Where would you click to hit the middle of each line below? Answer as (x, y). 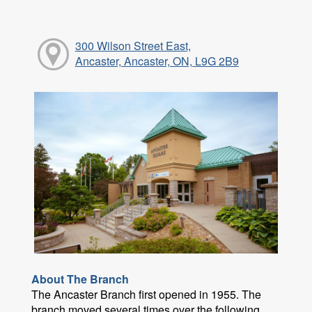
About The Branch (80, 279)
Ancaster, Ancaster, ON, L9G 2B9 (157, 61)
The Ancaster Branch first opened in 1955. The (146, 295)
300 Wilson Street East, (133, 46)
